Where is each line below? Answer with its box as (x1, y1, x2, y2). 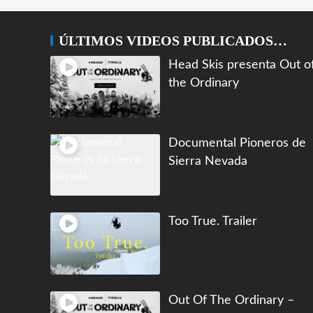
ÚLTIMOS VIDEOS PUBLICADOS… (59, 33, 287, 48)
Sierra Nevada (168, 155, 247, 168)
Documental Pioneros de (168, 137, 306, 150)
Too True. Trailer (168, 215, 257, 228)
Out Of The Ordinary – (168, 293, 294, 306)
